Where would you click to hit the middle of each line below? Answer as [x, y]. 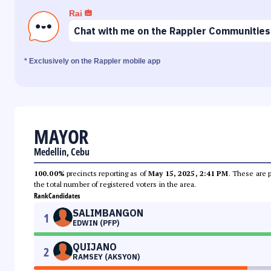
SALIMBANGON [108, 213]
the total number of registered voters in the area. [115, 184]
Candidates [64, 196]
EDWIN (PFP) [96, 223]
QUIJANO [95, 247]
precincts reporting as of [106, 174]
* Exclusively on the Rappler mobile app [92, 61]
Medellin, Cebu [62, 152]
